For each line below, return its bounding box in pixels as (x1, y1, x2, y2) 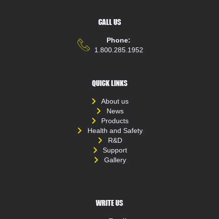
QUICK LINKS (91, 78, 128, 88)
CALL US (98, 17, 121, 27)
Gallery (104, 156, 126, 164)
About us (101, 97, 129, 106)
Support (103, 146, 128, 154)
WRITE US (96, 198, 123, 208)
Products (101, 117, 129, 125)
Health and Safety (87, 127, 143, 135)
